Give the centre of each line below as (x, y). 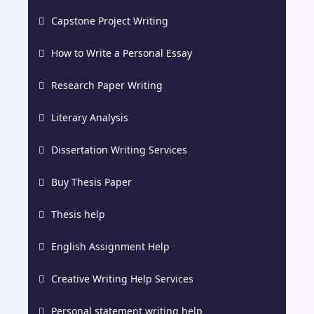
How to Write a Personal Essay (122, 53)
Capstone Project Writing (110, 20)
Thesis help (78, 214)
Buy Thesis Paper (91, 182)
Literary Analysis (90, 117)
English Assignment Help (110, 246)
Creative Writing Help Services (122, 278)
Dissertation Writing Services (119, 149)
